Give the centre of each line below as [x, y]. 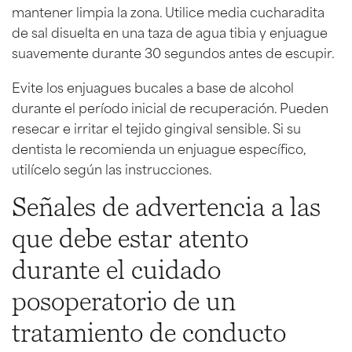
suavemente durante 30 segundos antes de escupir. [173, 51]
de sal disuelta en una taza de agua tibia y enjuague [170, 31]
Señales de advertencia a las [166, 207]
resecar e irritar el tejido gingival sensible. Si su [156, 127]
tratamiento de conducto [149, 333]
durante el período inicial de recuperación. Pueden [170, 106]
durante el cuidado [116, 270]
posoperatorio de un [124, 302]
